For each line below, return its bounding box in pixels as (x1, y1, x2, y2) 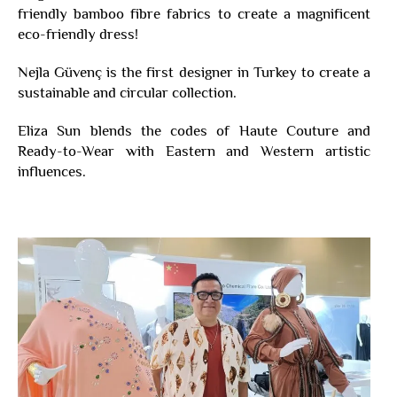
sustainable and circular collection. (18, 84, 237, 102)
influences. (18, 163, 86, 181)
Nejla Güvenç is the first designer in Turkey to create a (18, 64, 370, 82)
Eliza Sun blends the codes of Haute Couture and (18, 122, 370, 140)
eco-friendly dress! (18, 26, 138, 43)
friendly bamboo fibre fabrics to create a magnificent (18, 5, 370, 23)
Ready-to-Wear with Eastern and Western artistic (18, 143, 370, 160)
